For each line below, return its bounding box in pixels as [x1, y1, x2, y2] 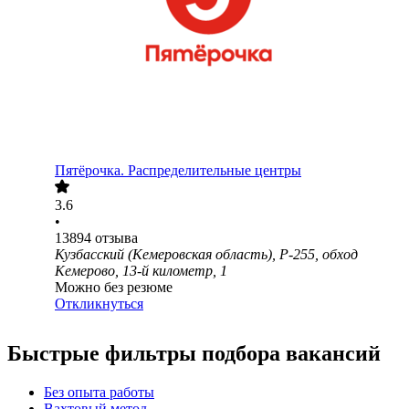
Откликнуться [55, 296, 143, 312]
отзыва [95, 230, 138, 246]
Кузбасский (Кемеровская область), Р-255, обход [55, 246, 358, 263]
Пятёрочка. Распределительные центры [55, 163, 301, 179]
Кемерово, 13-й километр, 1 [55, 263, 227, 279]
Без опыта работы [44, 384, 154, 401]
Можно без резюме [55, 279, 173, 296]
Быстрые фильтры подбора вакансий [7, 341, 381, 366]
